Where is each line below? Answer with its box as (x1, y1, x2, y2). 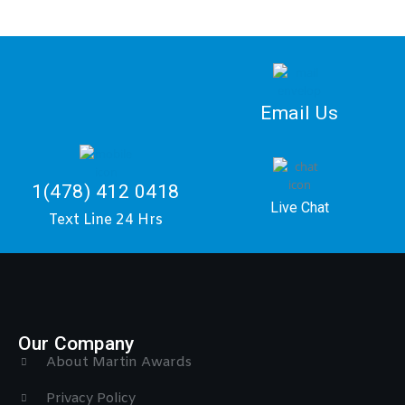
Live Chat (269, 199, 329, 217)
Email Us (260, 102, 338, 125)
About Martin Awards (45, 353, 192, 372)
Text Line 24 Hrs (49, 211, 163, 231)
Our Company (18, 333, 135, 355)
